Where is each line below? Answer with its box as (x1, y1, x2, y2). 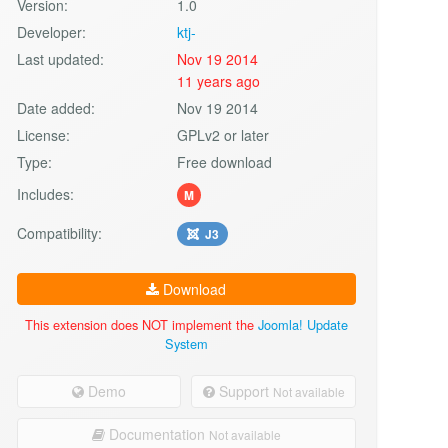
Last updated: (16, 48, 104, 69)
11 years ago (177, 70, 261, 91)
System (164, 333, 208, 353)
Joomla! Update (257, 314, 348, 334)
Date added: (16, 97, 95, 118)
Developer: (16, 21, 86, 42)
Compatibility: (16, 222, 102, 243)
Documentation (104, 423, 209, 444)
